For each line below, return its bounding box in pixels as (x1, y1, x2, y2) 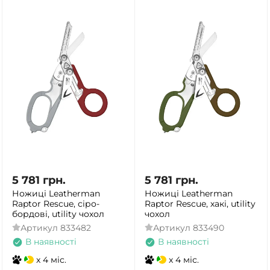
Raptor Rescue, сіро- (12, 198, 99, 209)
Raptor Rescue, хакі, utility (145, 198, 256, 209)
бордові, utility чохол (12, 208, 104, 219)
